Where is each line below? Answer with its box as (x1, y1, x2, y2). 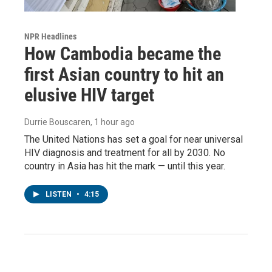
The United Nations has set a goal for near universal (24, 133, 243, 145)
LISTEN (46, 189, 73, 199)
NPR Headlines (24, 31, 76, 41)
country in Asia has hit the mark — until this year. (24, 160, 225, 172)
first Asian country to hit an (24, 63, 224, 85)
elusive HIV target (24, 84, 154, 106)
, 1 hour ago (90, 117, 135, 127)
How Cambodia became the (24, 42, 221, 64)
